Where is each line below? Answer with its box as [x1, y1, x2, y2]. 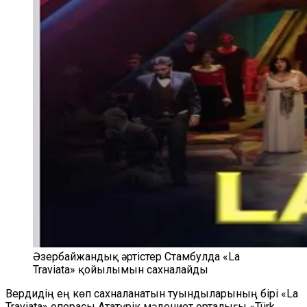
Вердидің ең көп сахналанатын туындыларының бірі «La [5, 287, 298, 300]
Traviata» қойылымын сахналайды [33, 263, 208, 276]
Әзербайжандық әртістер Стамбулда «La [33, 250, 240, 263]
